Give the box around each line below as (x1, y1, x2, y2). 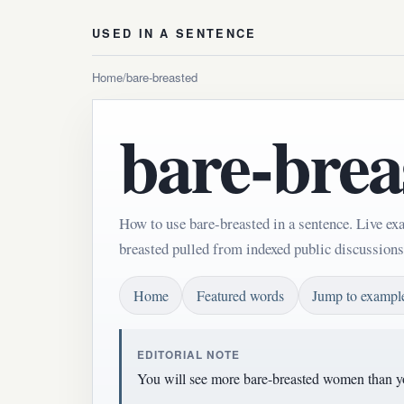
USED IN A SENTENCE (92, 25, 257, 42)
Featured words (196, 286, 284, 306)
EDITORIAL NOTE (137, 346, 240, 363)
